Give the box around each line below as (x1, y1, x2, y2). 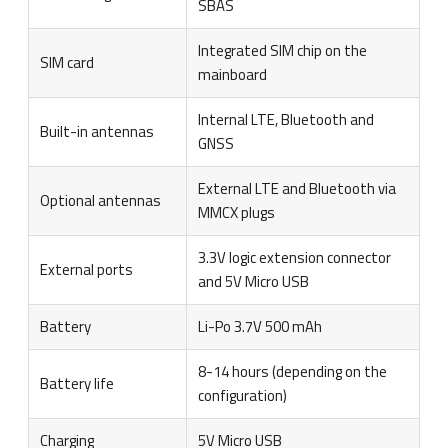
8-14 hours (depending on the (197, 360, 387, 383)
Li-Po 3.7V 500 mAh (197, 315, 322, 338)
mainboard (197, 63, 267, 86)
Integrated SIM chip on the (197, 39, 367, 62)
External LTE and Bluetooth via (197, 177, 396, 200)
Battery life (39, 372, 114, 395)
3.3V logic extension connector (197, 246, 391, 269)
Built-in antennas (39, 120, 154, 143)
